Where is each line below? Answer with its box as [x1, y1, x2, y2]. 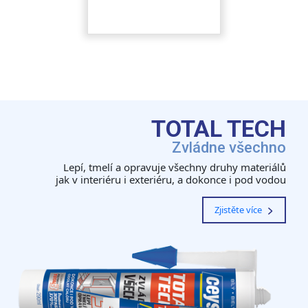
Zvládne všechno [172, 139, 286, 157]
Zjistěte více [214, 203, 264, 217]
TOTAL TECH [151, 115, 286, 143]
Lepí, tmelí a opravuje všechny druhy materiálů [63, 160, 286, 175]
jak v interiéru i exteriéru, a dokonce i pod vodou [56, 173, 286, 187]
